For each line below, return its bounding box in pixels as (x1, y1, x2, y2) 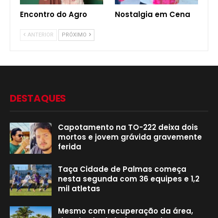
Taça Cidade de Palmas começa (58, 164, 186, 175)
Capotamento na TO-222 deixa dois (58, 122, 198, 133)
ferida (58, 142, 81, 152)
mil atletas (58, 183, 100, 194)
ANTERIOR (26, 32, 54, 38)
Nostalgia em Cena (115, 9, 190, 20)
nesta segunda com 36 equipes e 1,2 (58, 174, 200, 184)
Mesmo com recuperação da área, (58, 205, 193, 216)
